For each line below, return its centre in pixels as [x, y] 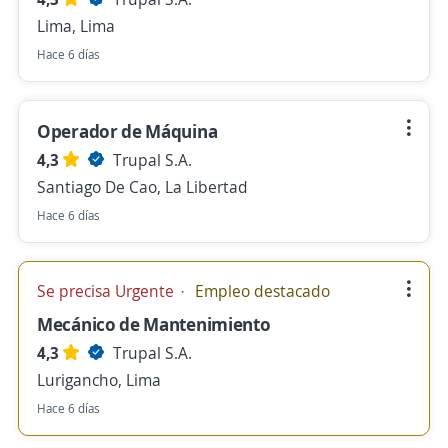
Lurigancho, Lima [99, 380]
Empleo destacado [260, 291]
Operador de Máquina [127, 131]
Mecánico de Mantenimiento [154, 324]
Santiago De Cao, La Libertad [142, 187]
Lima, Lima [76, 26]
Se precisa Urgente [107, 291]
